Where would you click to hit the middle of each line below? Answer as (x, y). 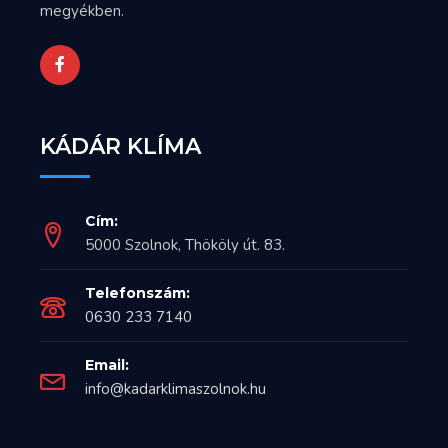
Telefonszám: (137, 293)
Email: (107, 365)
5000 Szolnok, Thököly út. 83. (185, 245)
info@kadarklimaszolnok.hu (175, 389)
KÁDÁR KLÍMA (120, 147)
